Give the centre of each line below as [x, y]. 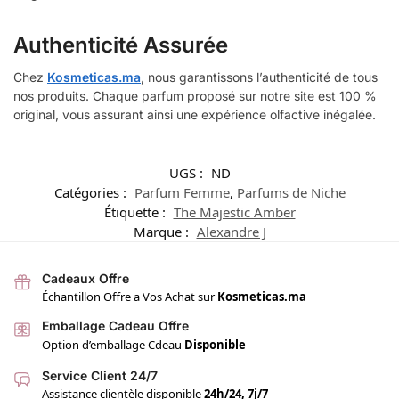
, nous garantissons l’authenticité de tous [259, 77]
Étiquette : [136, 212]
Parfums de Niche [291, 192]
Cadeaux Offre [85, 278]
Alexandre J [231, 231]
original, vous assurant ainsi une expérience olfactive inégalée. [195, 115]
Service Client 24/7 [100, 375]
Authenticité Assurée [121, 45]
